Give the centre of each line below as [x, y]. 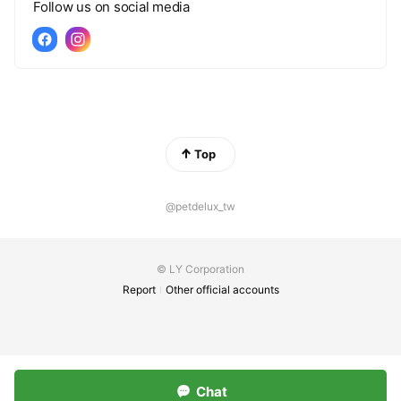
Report [139, 290]
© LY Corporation [200, 269]
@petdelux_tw [200, 206]
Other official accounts [222, 290]
